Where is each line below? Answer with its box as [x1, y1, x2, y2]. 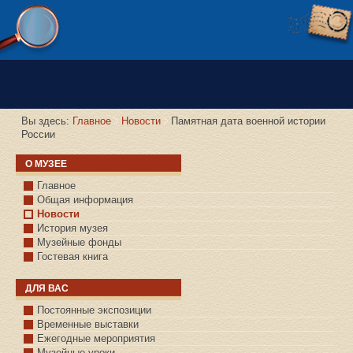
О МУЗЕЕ [25, 158, 67, 170]
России [21, 128, 55, 141]
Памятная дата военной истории [171, 115, 325, 128]
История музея [37, 222, 108, 235]
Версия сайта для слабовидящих [35, 40, 210, 54]
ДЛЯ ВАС [25, 283, 69, 295]
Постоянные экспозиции [37, 304, 151, 317]
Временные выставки [37, 318, 139, 331]
